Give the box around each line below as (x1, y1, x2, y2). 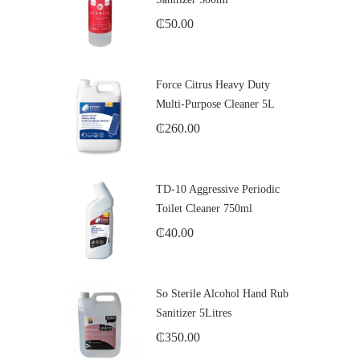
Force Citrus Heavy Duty (156, 78, 270, 91)
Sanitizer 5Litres (156, 306, 231, 319)
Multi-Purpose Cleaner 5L (156, 97, 275, 110)
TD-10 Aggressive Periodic (156, 182, 280, 195)
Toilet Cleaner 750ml (156, 202, 252, 215)
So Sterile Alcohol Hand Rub (156, 287, 288, 300)
